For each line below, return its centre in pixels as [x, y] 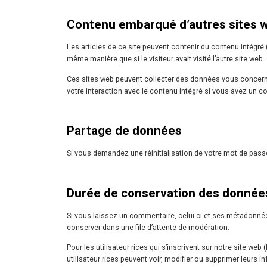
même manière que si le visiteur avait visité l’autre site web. [166, 59]
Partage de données [124, 131]
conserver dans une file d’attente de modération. [148, 228]
